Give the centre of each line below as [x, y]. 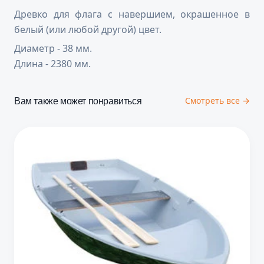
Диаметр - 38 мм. [53, 48]
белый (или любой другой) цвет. [88, 29]
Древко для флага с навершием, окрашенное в [132, 14]
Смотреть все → [217, 100]
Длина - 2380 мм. [52, 64]
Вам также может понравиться [78, 101]
